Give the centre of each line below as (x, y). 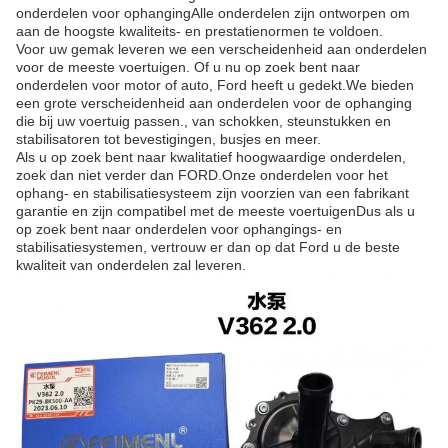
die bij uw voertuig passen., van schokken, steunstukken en (203, 121)
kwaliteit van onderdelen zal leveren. (131, 265)
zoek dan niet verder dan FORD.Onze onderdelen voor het (202, 175)
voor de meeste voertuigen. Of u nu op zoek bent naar (188, 67)
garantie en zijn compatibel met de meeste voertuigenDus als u (215, 211)
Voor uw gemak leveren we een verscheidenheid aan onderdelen (221, 49)
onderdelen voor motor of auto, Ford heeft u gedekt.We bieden (215, 85)
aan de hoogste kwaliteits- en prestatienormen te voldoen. (199, 31)
